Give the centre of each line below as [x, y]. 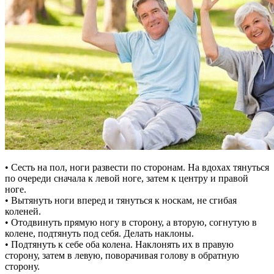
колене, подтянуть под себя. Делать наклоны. [99, 234]
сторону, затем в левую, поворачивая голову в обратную [122, 256]
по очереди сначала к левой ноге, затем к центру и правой [127, 179]
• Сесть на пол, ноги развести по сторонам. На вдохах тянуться [137, 168]
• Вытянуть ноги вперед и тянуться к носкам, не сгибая [121, 201]
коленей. [23, 212]
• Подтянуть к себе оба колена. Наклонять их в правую [119, 245]
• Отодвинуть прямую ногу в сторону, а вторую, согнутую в [131, 223]
